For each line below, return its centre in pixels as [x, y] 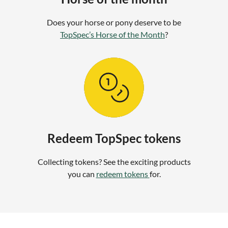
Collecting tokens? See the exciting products [114, 161]
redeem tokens [123, 174]
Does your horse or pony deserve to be [114, 22]
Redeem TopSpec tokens [114, 138]
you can [82, 174]
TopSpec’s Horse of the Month [112, 34]
